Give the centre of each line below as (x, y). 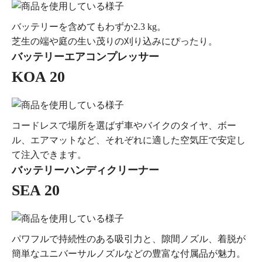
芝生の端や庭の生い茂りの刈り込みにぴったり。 (115, 42)
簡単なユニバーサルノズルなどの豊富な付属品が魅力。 (129, 254)
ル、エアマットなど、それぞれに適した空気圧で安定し (129, 140)
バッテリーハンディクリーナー (85, 170)
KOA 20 (38, 77)
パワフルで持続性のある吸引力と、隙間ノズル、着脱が (129, 239)
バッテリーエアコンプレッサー (85, 57)
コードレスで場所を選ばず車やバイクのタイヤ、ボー (124, 126)
